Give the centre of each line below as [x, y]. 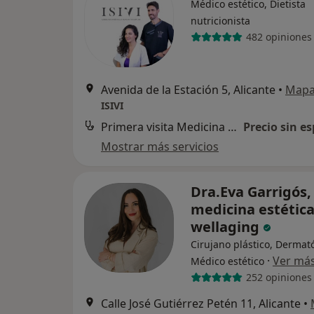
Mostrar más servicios [160, 146]
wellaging [227, 226]
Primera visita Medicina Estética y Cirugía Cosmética [232, 127]
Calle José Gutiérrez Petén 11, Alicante [201, 303]
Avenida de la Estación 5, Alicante [188, 89]
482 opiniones [279, 37]
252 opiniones [279, 278]
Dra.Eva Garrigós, [251, 191]
